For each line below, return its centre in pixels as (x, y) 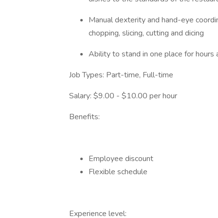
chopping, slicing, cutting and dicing (146, 33)
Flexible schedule (118, 172)
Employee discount (121, 159)
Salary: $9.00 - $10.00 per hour (123, 96)
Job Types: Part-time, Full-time (121, 75)
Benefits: (84, 117)
